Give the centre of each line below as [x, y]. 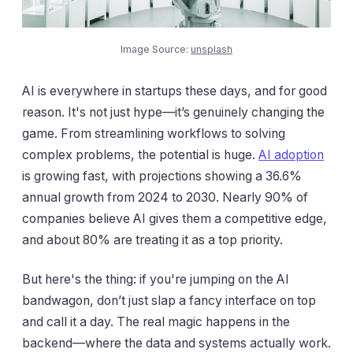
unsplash [212, 49]
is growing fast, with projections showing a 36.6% [162, 176]
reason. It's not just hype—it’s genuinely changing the [173, 113]
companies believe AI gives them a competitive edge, [175, 219]
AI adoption [291, 155]
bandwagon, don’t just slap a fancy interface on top [169, 300]
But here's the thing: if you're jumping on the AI [156, 279]
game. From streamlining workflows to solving [154, 134]
